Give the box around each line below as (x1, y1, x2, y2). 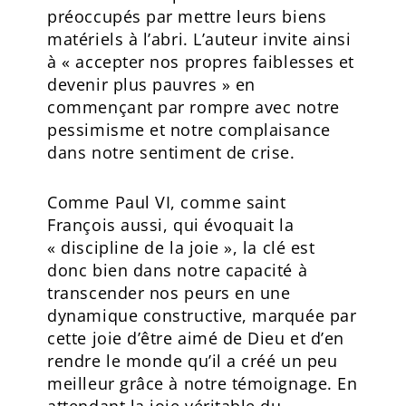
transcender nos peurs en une (47, 281, 291, 304)
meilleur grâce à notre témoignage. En (47, 372, 358, 394)
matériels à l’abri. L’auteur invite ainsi (47, 27, 352, 50)
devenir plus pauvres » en (47, 72, 256, 95)
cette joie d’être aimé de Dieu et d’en (47, 326, 344, 349)
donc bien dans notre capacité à (47, 258, 308, 281)
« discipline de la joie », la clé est (47, 236, 315, 258)
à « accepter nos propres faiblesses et (47, 50, 354, 72)
